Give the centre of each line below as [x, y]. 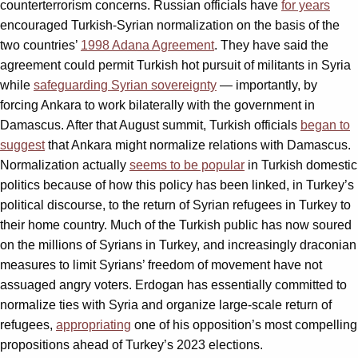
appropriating [93, 324]
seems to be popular [187, 165]
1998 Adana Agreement [147, 45]
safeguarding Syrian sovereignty [125, 85]
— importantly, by [267, 85]
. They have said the [271, 45]
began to [325, 125]
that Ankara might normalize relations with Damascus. [198, 145]
